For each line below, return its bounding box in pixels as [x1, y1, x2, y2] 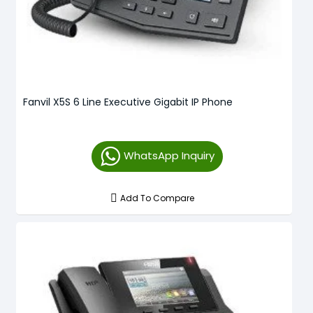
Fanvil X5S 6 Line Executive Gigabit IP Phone [23, 94, 233, 109]
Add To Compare [120, 191, 195, 204]
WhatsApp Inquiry [123, 147, 214, 163]
